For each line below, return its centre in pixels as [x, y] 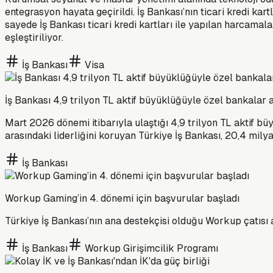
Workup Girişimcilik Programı [151, 248]
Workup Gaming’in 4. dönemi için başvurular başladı [122, 198]
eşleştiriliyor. [34, 37]
